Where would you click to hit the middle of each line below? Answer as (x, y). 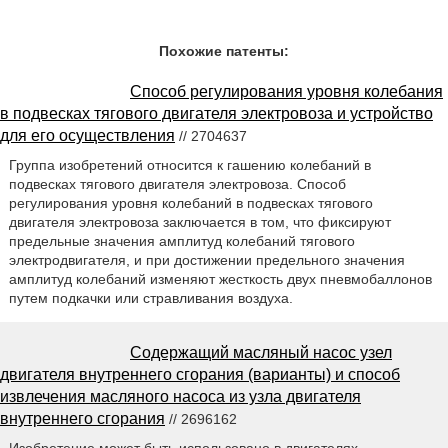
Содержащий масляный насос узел (261, 352)
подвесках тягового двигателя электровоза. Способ (177, 183)
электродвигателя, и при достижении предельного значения (206, 259)
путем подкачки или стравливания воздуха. (150, 297)
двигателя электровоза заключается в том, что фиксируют (199, 221)
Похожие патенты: (224, 51)
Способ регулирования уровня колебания (286, 91)
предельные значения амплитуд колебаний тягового (181, 240)
